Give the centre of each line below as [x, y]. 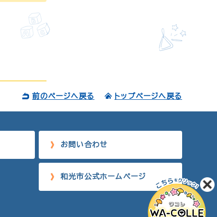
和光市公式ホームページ [103, 177]
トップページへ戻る [148, 96]
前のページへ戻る [63, 96]
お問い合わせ [84, 145]
